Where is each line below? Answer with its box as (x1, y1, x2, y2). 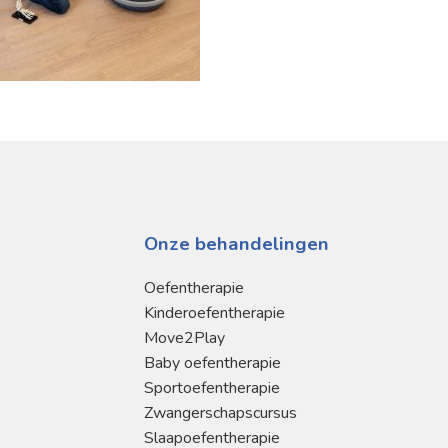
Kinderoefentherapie (144, 301, 285, 324)
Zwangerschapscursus (144, 401, 297, 424)
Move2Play (144, 326, 225, 349)
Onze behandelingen (144, 231, 329, 258)
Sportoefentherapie (144, 376, 280, 399)
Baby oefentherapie (144, 351, 281, 374)
